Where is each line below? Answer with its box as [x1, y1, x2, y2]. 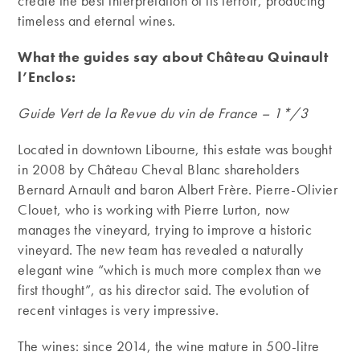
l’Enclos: [18, 67, 76, 87]
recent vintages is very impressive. [18, 301, 219, 320]
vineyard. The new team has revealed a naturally [18, 240, 304, 260]
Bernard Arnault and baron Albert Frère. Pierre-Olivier [18, 180, 338, 199]
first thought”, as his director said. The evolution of [18, 280, 309, 300]
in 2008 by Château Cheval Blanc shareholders [18, 160, 300, 179]
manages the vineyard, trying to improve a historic [18, 220, 313, 239]
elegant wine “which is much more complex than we [18, 260, 322, 280]
